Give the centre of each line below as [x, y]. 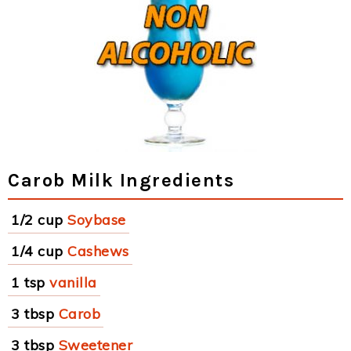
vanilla [73, 282]
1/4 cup [37, 251]
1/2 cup [37, 220]
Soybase [97, 220]
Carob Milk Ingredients [121, 180]
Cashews [98, 251]
